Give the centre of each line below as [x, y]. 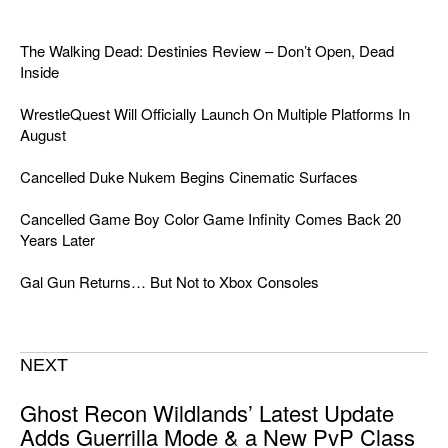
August [43, 134]
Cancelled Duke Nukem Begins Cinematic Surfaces [189, 176]
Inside [39, 71]
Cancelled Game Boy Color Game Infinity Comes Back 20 [210, 218]
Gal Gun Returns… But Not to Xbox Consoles [169, 281]
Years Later [57, 239]
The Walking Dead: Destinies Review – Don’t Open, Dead [207, 50]
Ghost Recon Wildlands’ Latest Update [207, 412]
